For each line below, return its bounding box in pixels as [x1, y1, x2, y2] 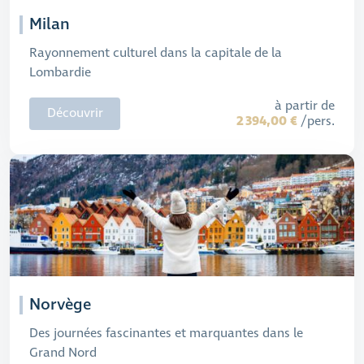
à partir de [275, 97, 335, 115]
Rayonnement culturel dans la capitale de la [29, 45, 282, 62]
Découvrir [46, 105, 103, 122]
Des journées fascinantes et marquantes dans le [29, 325, 303, 342]
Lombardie [29, 64, 91, 81]
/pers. [297, 112, 335, 130]
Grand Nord [29, 344, 97, 362]
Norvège [29, 294, 91, 316]
